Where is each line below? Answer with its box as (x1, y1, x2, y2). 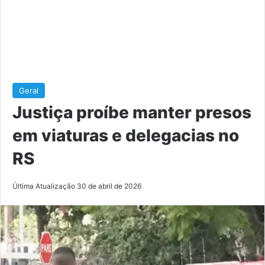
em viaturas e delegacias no (12, 125, 239, 146)
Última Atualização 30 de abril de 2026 (12, 181, 141, 190)
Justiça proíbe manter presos (12, 102, 251, 122)
